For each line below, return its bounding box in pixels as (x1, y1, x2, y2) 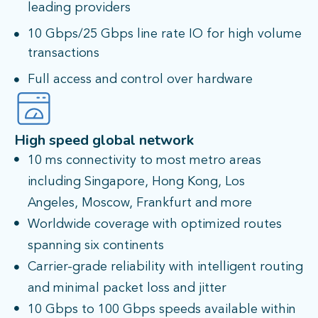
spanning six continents (27, 239, 164, 253)
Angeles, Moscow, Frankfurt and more (27, 197, 252, 210)
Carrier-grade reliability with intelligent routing (27, 261, 303, 274)
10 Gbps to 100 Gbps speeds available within (27, 303, 296, 317)
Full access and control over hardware (27, 73, 253, 87)
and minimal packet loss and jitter (27, 282, 226, 295)
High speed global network (14, 131, 197, 150)
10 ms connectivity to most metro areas (27, 154, 261, 168)
